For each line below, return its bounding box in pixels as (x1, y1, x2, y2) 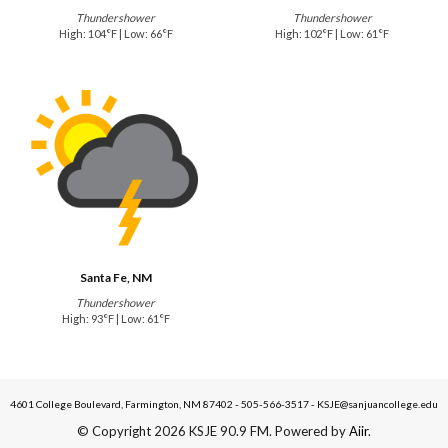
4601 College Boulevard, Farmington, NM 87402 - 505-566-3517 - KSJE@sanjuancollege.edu (10, 398, 438, 411)
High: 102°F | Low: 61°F (275, 26, 390, 40)
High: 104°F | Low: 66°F (58, 26, 173, 40)
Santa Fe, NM (79, 270, 152, 286)
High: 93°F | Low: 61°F (61, 312, 170, 326)
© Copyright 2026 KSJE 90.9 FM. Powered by (77, 423, 349, 440)
